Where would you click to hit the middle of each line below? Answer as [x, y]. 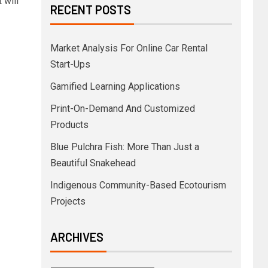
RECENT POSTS [90, 10]
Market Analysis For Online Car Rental [129, 48]
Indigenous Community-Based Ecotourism [138, 185]
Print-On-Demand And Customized [122, 109]
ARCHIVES [77, 237]
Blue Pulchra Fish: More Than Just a [124, 147]
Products [69, 125]
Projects [68, 201]
